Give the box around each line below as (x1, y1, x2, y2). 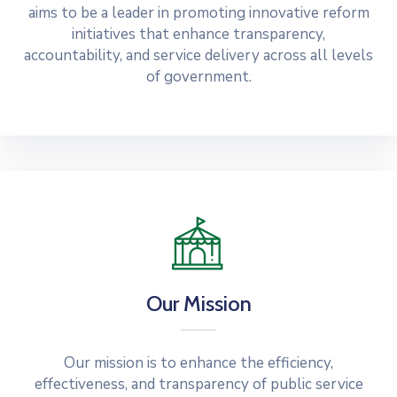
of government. (145, 66, 252, 87)
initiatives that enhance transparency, (72, 23, 325, 44)
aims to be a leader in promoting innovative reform (27, 2, 370, 23)
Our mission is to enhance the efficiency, (64, 352, 333, 373)
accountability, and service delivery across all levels (24, 44, 373, 66)
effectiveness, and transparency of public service (34, 373, 363, 394)
